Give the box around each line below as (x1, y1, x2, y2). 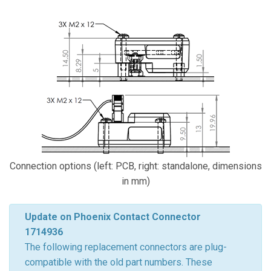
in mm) (121, 175, 150, 187)
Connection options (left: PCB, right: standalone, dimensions (9, 160, 262, 172)
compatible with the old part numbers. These (25, 256, 212, 268)
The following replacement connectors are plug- (25, 241, 227, 253)
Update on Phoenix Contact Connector (25, 211, 201, 223)
